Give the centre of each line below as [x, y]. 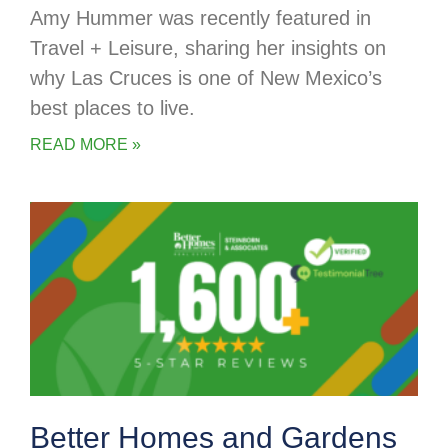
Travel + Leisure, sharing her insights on [208, 48]
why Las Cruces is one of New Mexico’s [206, 78]
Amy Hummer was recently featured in [200, 18]
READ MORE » [85, 145]
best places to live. [112, 108]
